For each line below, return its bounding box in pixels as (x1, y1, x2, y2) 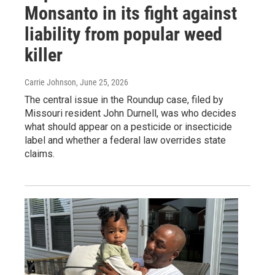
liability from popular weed (25, 23, 222, 45)
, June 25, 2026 (76, 77, 128, 88)
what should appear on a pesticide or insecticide (25, 121, 232, 133)
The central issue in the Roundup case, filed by (25, 94, 223, 106)
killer (25, 44, 63, 66)
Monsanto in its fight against (25, 2, 237, 25)
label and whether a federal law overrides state (25, 134, 226, 147)
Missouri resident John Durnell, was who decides (25, 107, 236, 120)
